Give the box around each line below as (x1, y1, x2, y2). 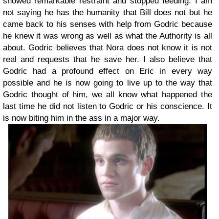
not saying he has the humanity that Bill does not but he (3, 7, 212, 17)
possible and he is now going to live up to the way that (3, 78, 212, 88)
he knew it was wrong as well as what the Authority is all (3, 31, 212, 41)
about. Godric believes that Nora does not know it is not (3, 43, 212, 52)
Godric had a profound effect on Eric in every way (3, 66, 212, 76)
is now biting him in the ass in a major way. (3, 113, 160, 123)
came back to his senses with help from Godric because (3, 19, 212, 29)
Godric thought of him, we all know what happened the (3, 89, 212, 99)
